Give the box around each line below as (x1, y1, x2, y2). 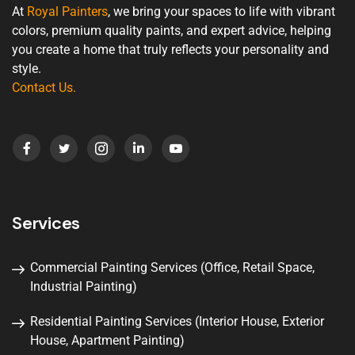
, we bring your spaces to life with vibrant (108, 4, 335, 20)
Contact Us (12, 80, 73, 96)
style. (12, 61, 41, 77)
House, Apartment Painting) (30, 332, 185, 348)
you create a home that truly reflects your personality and (12, 42, 329, 58)
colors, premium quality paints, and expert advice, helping (12, 23, 331, 39)
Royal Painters (27, 4, 108, 20)
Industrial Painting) (30, 278, 137, 294)
